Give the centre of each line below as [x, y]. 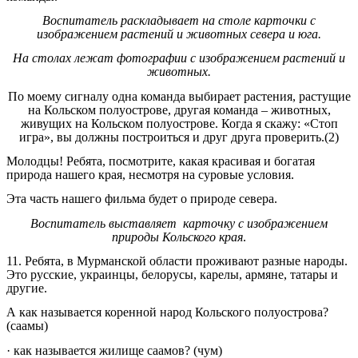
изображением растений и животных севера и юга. [179, 34]
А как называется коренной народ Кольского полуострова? [167, 312]
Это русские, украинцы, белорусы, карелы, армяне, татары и [172, 274]
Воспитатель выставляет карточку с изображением [179, 223]
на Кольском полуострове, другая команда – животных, [179, 109]
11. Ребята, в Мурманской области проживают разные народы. [177, 261]
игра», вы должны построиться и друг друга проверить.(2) [179, 137]
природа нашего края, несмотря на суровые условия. [150, 174]
